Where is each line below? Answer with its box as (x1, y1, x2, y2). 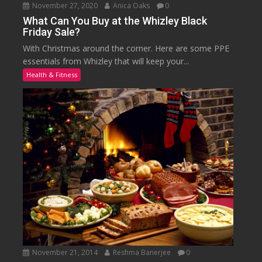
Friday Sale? (23, 25, 81, 38)
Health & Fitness (26, 70, 78, 79)
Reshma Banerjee (111, 247, 171, 258)
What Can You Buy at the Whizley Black (23, 14, 208, 27)
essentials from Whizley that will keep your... (23, 55, 189, 67)
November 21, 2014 (30, 247, 98, 258)
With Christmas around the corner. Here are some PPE (23, 42, 230, 54)
